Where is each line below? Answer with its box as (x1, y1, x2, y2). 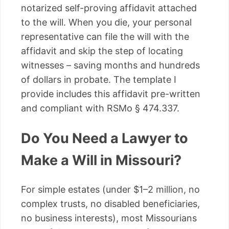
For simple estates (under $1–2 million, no (21, 184, 200, 195)
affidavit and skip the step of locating (21, 45, 183, 57)
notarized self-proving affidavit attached (21, 3, 197, 14)
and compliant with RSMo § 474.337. (21, 103, 179, 114)
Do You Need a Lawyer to (21, 129, 188, 147)
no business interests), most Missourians (21, 213, 197, 224)
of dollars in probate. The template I (21, 74, 176, 85)
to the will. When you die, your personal (21, 17, 192, 28)
